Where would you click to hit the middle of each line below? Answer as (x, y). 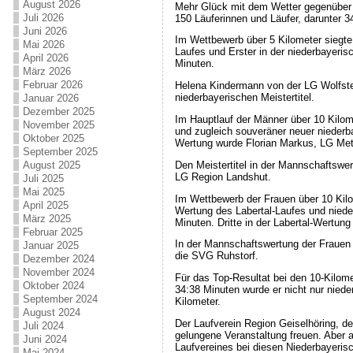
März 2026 (46, 71)
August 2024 (51, 312)
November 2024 (58, 272)
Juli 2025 (43, 178)
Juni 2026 (45, 31)
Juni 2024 (45, 339)
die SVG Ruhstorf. (216, 256)
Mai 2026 (43, 45)
